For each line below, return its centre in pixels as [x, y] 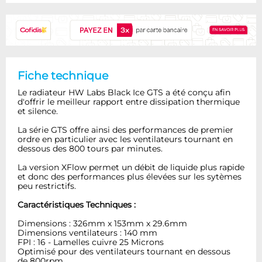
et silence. [38, 111]
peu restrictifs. [47, 186]
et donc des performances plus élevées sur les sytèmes [130, 176]
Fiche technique [63, 75]
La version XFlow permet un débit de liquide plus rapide [131, 167]
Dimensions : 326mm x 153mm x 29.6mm [102, 223]
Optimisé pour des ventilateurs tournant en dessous [124, 251]
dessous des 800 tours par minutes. [90, 148]
